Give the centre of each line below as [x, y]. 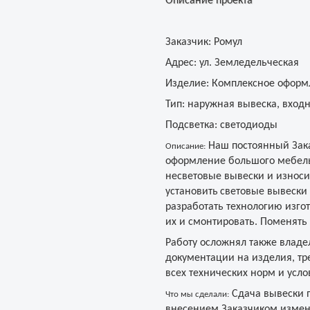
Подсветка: [191, 125]
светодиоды [247, 125]
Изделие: [187, 84]
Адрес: [181, 63]
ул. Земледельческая [248, 63]
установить [192, 192]
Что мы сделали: [197, 294]
